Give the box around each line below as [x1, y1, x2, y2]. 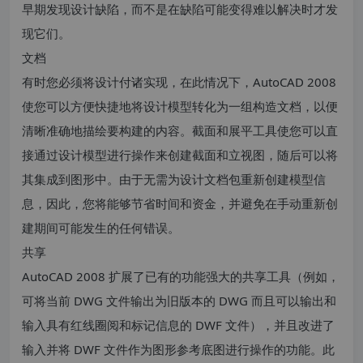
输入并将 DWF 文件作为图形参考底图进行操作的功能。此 [22, 341, 335, 357]
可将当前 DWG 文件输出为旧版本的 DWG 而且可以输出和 [22, 293, 336, 309]
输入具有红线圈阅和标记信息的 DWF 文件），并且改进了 [22, 317, 335, 333]
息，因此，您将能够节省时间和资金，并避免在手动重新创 [22, 195, 338, 211]
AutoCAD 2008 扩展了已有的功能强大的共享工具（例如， [22, 268, 340, 284]
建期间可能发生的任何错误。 [22, 220, 180, 236]
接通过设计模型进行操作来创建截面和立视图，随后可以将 [22, 147, 338, 163]
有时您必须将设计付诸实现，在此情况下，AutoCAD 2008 [22, 74, 336, 90]
